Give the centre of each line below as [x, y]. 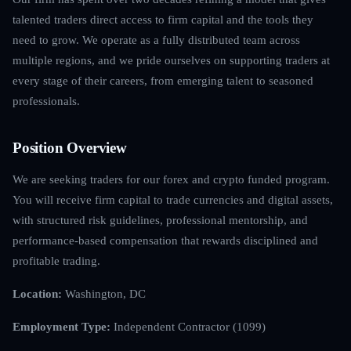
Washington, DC [104, 293]
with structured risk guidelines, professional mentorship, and [160, 219]
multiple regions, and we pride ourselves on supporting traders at [171, 60]
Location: [37, 293]
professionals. [46, 100]
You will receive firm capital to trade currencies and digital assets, [173, 199]
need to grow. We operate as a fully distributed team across [156, 39]
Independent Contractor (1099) [188, 326]
